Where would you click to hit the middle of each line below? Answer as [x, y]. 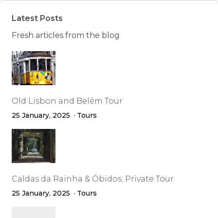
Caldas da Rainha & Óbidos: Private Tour [93, 179]
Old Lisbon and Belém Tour [67, 101]
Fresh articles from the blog [66, 35]
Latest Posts [37, 18]
